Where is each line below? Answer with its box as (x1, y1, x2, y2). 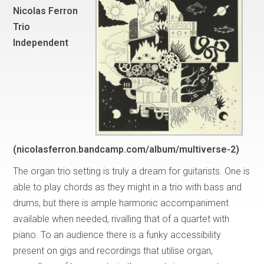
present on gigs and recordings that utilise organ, (13, 245, 213, 256)
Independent (13, 37, 69, 48)
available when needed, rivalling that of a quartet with (13, 213, 230, 225)
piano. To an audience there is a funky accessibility (13, 229, 222, 240)
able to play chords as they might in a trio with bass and (13, 181, 242, 193)
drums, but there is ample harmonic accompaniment (13, 197, 229, 209)
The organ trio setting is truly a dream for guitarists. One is (13, 165, 250, 177)
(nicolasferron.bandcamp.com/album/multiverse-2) (13, 143, 240, 155)
